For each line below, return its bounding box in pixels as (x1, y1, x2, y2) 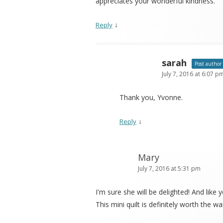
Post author (195, 60, 222, 68)
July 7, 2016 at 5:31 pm (138, 164, 201, 173)
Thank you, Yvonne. (119, 93, 183, 103)
